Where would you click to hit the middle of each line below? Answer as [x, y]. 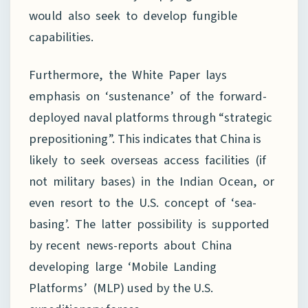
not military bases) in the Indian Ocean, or [152, 181]
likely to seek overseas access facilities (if [149, 160]
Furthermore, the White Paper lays [129, 75]
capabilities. [61, 37]
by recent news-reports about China [132, 245]
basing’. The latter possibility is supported [151, 224]
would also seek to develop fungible [133, 15]
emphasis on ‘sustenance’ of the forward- [148, 96]
